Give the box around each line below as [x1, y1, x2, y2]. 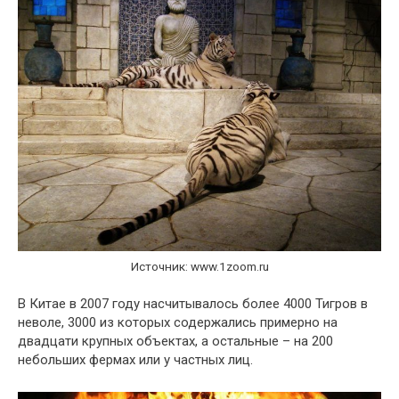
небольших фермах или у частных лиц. [18, 351, 253, 368]
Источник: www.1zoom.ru [130, 259, 269, 274]
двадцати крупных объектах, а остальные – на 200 [18, 332, 333, 349]
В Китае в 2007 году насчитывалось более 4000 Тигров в [18, 295, 368, 312]
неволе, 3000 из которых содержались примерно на [18, 313, 338, 330]
